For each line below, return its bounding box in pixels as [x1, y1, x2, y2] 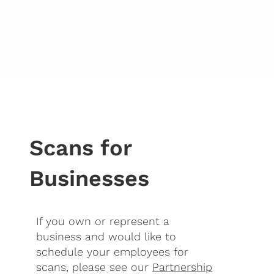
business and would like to [36, 230, 177, 243]
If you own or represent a [36, 215, 170, 228]
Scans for [29, 134, 132, 161]
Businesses [29, 165, 150, 191]
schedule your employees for [36, 245, 189, 259]
